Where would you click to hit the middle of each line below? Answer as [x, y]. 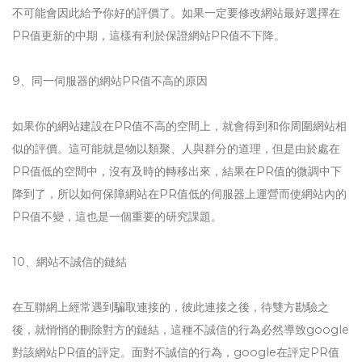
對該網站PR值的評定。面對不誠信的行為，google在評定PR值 [176, 352]
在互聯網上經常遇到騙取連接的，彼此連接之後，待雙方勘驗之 [170, 307]
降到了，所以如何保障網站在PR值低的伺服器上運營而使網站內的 [179, 194]
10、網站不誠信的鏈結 [69, 262]
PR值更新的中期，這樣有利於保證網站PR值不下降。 [149, 36]
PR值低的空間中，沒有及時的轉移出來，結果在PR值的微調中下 [177, 171]
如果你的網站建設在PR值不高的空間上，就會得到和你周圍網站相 [179, 126]
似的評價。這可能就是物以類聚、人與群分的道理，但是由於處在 [176, 149]
